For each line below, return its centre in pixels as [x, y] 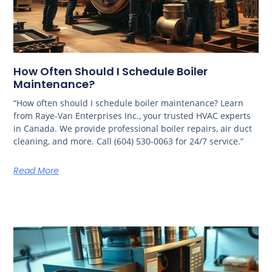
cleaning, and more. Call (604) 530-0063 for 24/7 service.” [129, 141]
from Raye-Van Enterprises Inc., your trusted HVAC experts [132, 115]
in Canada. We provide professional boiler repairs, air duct [133, 128]
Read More [36, 170]
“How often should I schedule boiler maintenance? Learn [129, 103]
